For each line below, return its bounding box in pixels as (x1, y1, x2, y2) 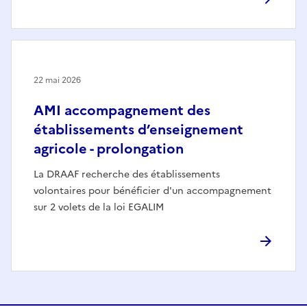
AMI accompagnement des (34, 99, 210, 121)
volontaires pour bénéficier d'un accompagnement (34, 183, 271, 198)
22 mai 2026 (34, 73, 81, 86)
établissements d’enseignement (34, 119, 243, 140)
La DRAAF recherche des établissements (34, 167, 220, 182)
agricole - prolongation (34, 138, 184, 159)
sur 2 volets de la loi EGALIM (34, 199, 164, 214)
